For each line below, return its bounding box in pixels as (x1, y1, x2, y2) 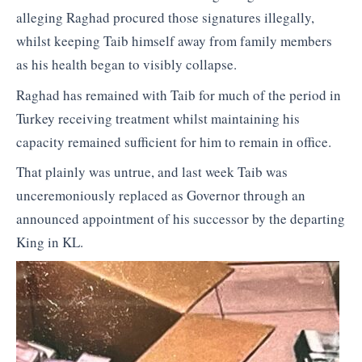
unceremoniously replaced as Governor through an (16, 186, 305, 205)
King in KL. (16, 233, 83, 252)
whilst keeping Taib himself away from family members (16, 32, 332, 51)
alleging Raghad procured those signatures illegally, (16, 8, 314, 27)
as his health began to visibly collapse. (16, 55, 237, 74)
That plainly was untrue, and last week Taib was (16, 162, 288, 182)
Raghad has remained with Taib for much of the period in (16, 85, 341, 104)
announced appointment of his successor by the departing (16, 209, 345, 229)
